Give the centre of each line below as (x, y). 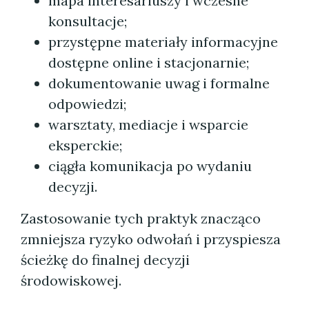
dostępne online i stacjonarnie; (149, 62)
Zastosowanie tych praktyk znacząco (141, 218)
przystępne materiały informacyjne (163, 42)
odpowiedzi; (87, 104)
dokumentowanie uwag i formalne (159, 83)
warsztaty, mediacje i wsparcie (148, 124)
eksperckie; (85, 145)
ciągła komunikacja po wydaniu (150, 166)
